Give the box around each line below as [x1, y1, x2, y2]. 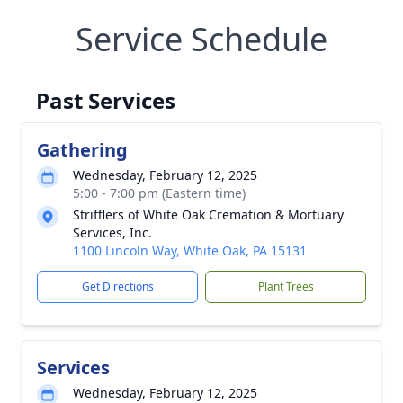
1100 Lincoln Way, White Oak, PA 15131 [73, 242, 307, 259]
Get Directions [81, 279, 154, 294]
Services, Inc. [73, 224, 152, 241]
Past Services [36, 85, 175, 115]
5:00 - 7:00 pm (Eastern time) [73, 184, 246, 201]
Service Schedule [76, 17, 327, 61]
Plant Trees [257, 279, 314, 294]
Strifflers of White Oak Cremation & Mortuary [73, 206, 344, 223]
